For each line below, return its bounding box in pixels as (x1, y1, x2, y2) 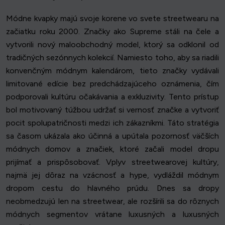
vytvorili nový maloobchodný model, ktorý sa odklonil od (6, 40, 219, 50)
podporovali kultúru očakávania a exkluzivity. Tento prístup (6, 92, 219, 102)
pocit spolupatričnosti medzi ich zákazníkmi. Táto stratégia (6, 118, 219, 128)
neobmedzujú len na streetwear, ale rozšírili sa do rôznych (6, 196, 219, 206)
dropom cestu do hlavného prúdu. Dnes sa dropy (6, 183, 219, 193)
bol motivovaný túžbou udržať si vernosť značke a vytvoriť (6, 105, 219, 115)
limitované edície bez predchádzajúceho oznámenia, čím (6, 79, 219, 89)
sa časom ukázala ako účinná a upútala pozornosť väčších (6, 131, 219, 141)
